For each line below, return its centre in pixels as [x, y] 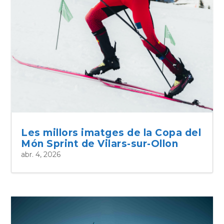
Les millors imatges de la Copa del [111, 133]
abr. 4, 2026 [41, 155]
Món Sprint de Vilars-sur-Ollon [100, 144]
